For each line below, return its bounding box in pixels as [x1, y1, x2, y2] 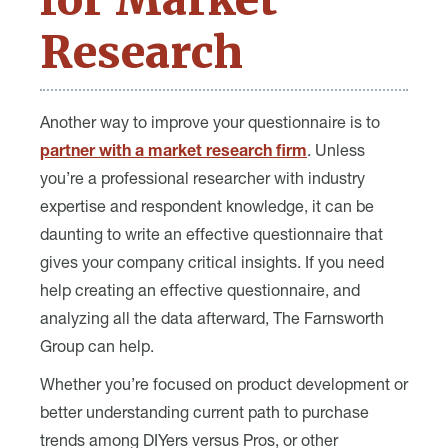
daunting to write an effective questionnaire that [40, 229, 383, 245]
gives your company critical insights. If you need [40, 257, 384, 273]
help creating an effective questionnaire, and [40, 285, 360, 301]
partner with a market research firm [40, 145, 307, 161]
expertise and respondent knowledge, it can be [40, 201, 374, 217]
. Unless [307, 145, 365, 161]
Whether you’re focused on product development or [40, 379, 408, 395]
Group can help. [40, 341, 158, 357]
